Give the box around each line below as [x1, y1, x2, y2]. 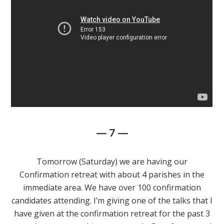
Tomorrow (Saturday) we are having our [36, 156, 187, 167]
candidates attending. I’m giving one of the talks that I [11, 195, 212, 206]
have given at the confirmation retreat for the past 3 [14, 208, 210, 219]
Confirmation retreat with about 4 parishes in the [19, 169, 204, 180]
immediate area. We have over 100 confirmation [23, 182, 201, 193]
